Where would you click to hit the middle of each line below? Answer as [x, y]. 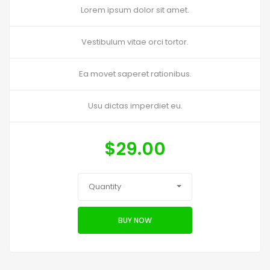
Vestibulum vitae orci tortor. [135, 42]
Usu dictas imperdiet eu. [135, 106]
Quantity [105, 187]
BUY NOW [135, 220]
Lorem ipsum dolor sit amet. [135, 10]
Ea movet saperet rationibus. [135, 74]
